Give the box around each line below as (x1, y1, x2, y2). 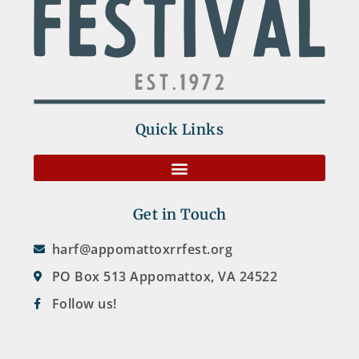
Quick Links (135, 120, 224, 139)
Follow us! (51, 295, 117, 313)
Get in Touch (132, 205, 227, 224)
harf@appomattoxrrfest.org (51, 240, 232, 259)
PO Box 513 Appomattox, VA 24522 (51, 268, 277, 286)
